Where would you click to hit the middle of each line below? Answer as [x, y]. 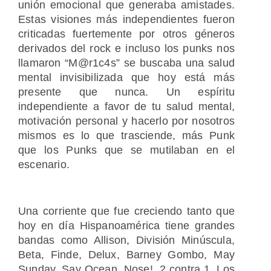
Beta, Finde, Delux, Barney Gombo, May [126, 255]
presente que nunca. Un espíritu [126, 92]
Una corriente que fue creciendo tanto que [126, 211]
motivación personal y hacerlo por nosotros [126, 121]
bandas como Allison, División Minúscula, [126, 240]
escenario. [44, 165]
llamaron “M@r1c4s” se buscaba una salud [126, 63]
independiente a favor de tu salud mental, [126, 107]
